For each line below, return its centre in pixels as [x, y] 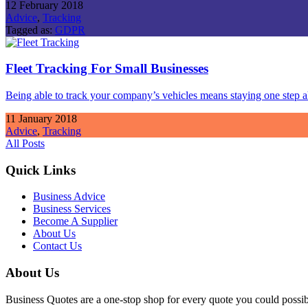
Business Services [72, 209]
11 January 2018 [41, 119]
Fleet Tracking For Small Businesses [107, 69]
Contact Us [57, 246]
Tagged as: [30, 30]
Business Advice [69, 197]
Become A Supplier [75, 221]
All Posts [25, 143]
